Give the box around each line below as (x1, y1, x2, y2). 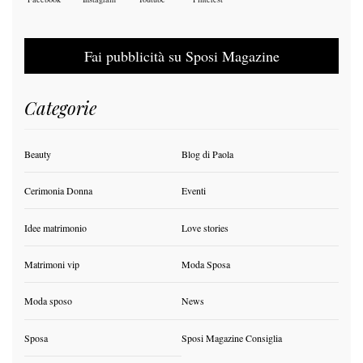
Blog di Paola (181, 147, 233, 160)
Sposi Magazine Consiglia (181, 331, 282, 344)
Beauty (24, 147, 51, 160)
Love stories (181, 220, 228, 234)
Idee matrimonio (24, 220, 87, 234)
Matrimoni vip (24, 257, 79, 271)
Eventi (181, 184, 206, 198)
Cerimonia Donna (24, 184, 92, 198)
